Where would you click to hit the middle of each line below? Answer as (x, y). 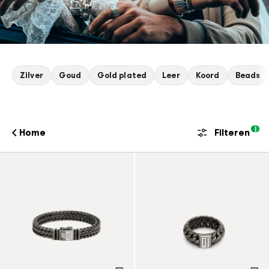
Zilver (32, 75)
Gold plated (122, 75)
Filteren (232, 132)
